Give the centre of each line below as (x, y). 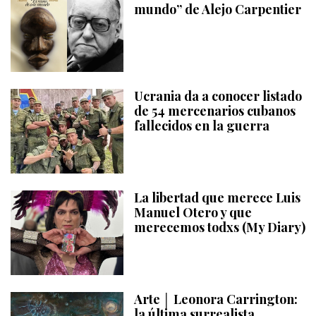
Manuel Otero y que (193, 213)
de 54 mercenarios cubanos (215, 111)
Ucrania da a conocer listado (218, 96)
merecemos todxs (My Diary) (220, 227)
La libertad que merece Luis (217, 198)
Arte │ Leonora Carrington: (216, 299)
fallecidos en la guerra (202, 126)
